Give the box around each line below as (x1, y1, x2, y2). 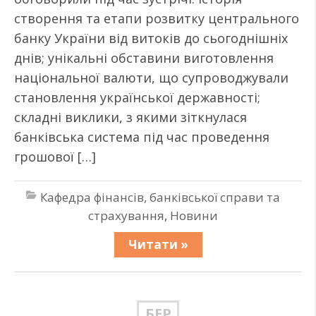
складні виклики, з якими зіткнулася (14, 109, 247, 126)
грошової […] (14, 148, 96, 165)
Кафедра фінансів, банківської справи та (39, 189, 280, 205)
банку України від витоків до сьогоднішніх (14, 30, 288, 47)
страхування (87, 207, 164, 224)
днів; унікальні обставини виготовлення (14, 49, 274, 66)
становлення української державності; (14, 89, 260, 106)
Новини (169, 207, 218, 224)
